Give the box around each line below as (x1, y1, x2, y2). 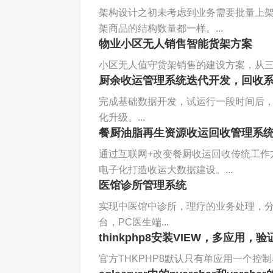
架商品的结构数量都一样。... (99, 23, 223, 34)
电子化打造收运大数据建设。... (99, 165, 233, 175)
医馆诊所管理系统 (99, 179, 186, 191)
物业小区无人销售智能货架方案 (99, 38, 252, 50)
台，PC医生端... (99, 217, 169, 227)
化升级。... (99, 112, 145, 122)
